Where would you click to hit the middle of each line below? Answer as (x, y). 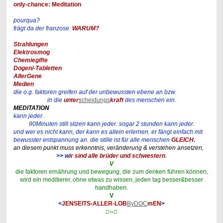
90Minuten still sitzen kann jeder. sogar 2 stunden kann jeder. (111, 124)
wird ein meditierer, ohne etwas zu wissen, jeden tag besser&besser (111, 179)
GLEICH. (183, 140)
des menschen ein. (150, 100)
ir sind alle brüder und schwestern (117, 156)
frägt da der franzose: (42, 28)
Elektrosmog (31, 52)
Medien (23, 84)
